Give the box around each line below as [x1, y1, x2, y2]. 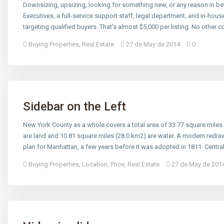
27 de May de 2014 [126, 40, 180, 48]
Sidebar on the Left [23, 99, 126, 114]
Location [82, 160, 108, 168]
